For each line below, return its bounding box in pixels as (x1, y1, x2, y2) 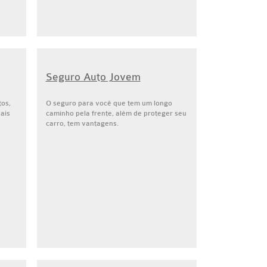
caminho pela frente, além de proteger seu (45, 109, 187, 117)
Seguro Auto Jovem (45, 71, 141, 83)
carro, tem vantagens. (45, 119, 119, 128)
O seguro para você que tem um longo (45, 99, 172, 107)
